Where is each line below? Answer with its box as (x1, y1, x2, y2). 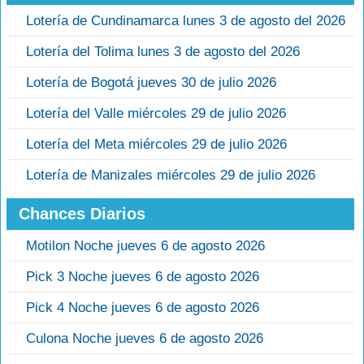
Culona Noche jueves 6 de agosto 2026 (26, 331, 263, 346)
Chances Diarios (19, 205, 145, 223)
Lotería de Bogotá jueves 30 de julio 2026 (26, 75, 276, 90)
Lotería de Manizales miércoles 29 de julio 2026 (26, 167, 315, 183)
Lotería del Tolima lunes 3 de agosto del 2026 (26, 44, 300, 59)
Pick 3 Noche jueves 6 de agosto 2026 (26, 269, 259, 284)
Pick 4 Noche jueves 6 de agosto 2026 (26, 300, 259, 315)
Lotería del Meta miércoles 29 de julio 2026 (26, 136, 287, 152)
